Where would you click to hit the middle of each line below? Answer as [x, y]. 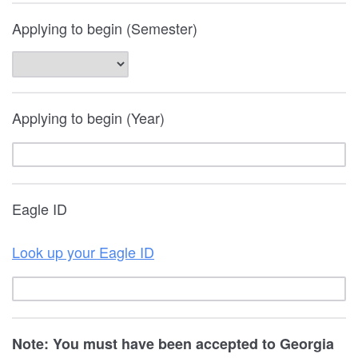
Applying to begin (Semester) [105, 28]
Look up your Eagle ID [83, 252]
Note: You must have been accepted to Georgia [173, 344]
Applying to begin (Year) [88, 117]
